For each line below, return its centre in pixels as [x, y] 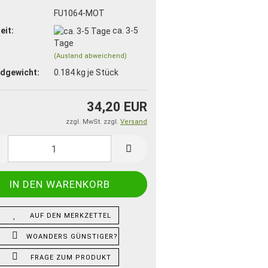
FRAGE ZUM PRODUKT [71, 258]
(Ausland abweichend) [90, 56]
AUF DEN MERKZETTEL [71, 216]
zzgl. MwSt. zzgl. [93, 122]
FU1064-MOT [79, 13]
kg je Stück [96, 72]
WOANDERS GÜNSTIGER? [72, 237]
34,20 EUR [117, 107]
